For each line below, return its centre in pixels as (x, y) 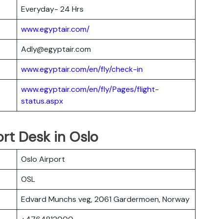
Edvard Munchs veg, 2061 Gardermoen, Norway (105, 199)
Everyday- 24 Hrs (52, 9)
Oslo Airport (43, 159)
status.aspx (42, 101)
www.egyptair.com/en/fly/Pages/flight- (90, 89)
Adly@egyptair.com (56, 49)
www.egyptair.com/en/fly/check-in (82, 69)
